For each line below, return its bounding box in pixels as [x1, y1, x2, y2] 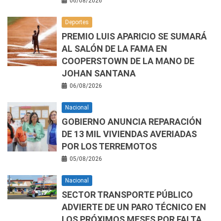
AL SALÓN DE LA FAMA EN [62, 43, 167, 54]
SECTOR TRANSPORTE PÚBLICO [62, 189, 193, 200]
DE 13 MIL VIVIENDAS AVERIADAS [62, 129, 197, 140]
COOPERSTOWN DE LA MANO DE [62, 56, 194, 67]
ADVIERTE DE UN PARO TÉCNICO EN [62, 202, 206, 213]
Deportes [65, 19, 89, 26]
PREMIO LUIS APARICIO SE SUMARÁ [62, 31, 207, 42]
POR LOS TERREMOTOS [62, 141, 157, 152]
